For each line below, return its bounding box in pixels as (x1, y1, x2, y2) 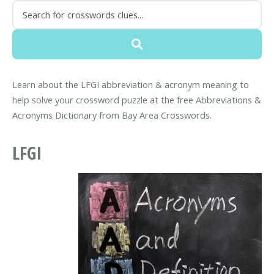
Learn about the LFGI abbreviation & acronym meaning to (12, 78, 249, 91)
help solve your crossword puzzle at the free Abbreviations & (12, 94, 261, 106)
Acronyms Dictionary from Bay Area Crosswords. (12, 109, 212, 122)
